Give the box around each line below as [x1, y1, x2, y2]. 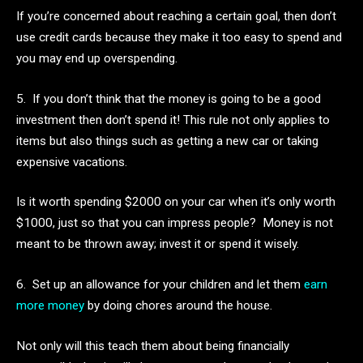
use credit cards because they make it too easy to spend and [16, 30, 342, 45]
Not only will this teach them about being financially [16, 338, 289, 353]
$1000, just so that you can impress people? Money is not [16, 216, 333, 231]
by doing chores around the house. [84, 298, 279, 314]
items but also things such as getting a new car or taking [16, 133, 318, 148]
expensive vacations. [16, 154, 134, 169]
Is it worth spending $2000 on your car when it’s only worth [16, 194, 335, 210]
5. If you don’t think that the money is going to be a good [16, 91, 321, 106]
